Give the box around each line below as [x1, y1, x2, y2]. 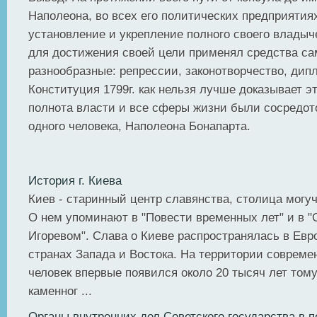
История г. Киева [28, 174, 122, 188]
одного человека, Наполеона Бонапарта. [28, 120, 254, 133]
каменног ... [28, 284, 92, 298]
